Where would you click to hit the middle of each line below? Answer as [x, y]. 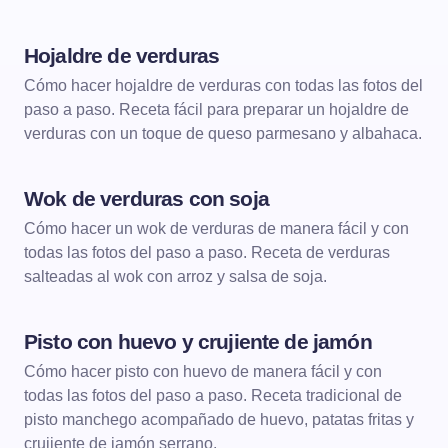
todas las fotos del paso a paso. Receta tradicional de [213, 395]
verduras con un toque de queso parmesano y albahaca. [223, 133]
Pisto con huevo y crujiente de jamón [198, 341]
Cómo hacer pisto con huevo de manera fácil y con [203, 371]
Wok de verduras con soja [146, 198]
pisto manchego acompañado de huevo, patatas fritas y [219, 419]
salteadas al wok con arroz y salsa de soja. [175, 276]
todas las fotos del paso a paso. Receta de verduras [207, 252]
